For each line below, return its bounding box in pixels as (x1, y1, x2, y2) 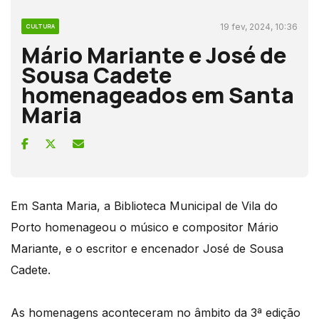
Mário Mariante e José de (21, 39, 286, 70)
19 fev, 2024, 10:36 (220, 21, 298, 32)
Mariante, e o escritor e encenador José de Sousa (11, 241, 283, 256)
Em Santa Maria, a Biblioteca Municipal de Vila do (11, 198, 278, 213)
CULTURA (26, 21, 55, 30)
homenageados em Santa (21, 79, 294, 110)
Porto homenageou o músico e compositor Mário (11, 219, 278, 234)
